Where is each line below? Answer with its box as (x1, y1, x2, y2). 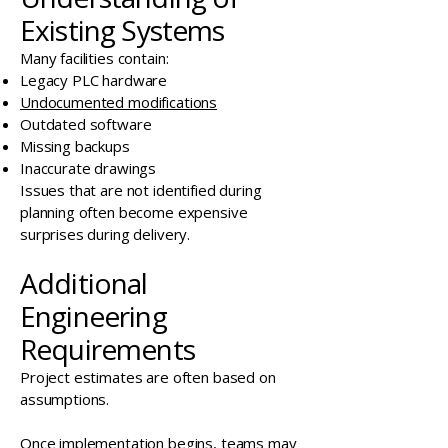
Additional (20, 264, 148, 302)
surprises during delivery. (20, 224, 191, 244)
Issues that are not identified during (20, 180, 262, 200)
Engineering (20, 297, 167, 335)
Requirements (20, 330, 195, 368)
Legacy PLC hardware (20, 70, 168, 90)
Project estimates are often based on (20, 367, 276, 387)
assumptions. (20, 389, 110, 409)
